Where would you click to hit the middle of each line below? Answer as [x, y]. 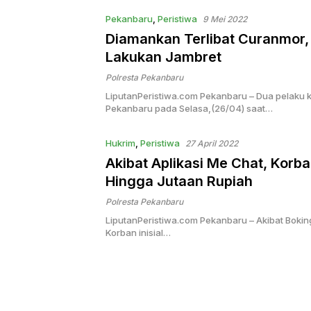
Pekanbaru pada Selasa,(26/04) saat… [189, 109]
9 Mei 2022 [225, 19]
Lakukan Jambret [163, 57]
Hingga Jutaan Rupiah [179, 182]
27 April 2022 [212, 144]
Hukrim [120, 143]
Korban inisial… [138, 233]
